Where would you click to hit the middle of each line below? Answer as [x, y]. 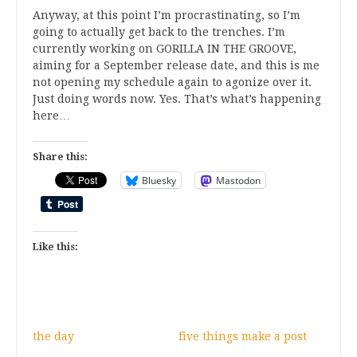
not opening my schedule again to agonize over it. [172, 82]
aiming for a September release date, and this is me [176, 66]
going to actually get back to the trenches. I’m [159, 32]
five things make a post [243, 337]
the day [53, 337]
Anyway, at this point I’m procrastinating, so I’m [167, 16]
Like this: [55, 247]
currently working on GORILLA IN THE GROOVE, [165, 49]
